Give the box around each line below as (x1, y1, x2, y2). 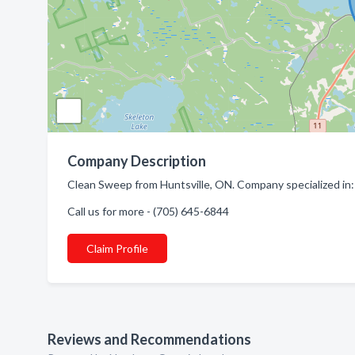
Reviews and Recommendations (48, 330, 251, 348)
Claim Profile (86, 242, 148, 255)
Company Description (67, 152, 206, 170)
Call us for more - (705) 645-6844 (67, 204, 229, 218)
